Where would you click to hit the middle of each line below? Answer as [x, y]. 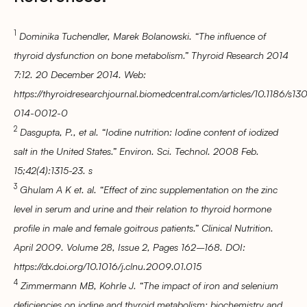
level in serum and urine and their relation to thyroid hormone [143, 208]
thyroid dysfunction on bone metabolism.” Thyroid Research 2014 [151, 54]
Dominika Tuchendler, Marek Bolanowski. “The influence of [143, 35]
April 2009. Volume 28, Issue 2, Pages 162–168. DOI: [130, 246]
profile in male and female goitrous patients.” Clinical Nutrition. [144, 227]
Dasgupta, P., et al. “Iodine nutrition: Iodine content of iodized [149, 131]
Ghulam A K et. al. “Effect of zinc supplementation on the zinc [149, 189]
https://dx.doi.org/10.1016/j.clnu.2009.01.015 [108, 266]
